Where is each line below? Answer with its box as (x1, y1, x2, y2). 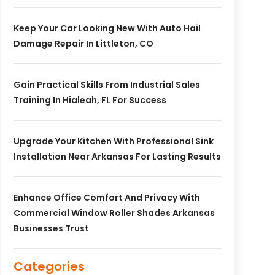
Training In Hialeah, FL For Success (13, 94, 166, 107)
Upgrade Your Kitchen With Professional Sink (13, 135, 214, 148)
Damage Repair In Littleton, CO (13, 37, 153, 50)
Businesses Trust (13, 222, 89, 235)
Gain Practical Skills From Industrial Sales (13, 79, 200, 91)
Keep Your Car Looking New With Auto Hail (13, 22, 201, 35)
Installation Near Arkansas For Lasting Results (13, 150, 221, 163)
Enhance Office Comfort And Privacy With (13, 192, 200, 204)
